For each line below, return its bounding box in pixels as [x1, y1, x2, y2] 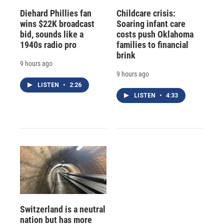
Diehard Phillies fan [20, 7, 91, 18]
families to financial [116, 39, 188, 50]
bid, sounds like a [20, 28, 83, 39]
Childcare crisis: [116, 7, 175, 18]
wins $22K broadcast [20, 18, 94, 29]
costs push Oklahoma [116, 28, 193, 39]
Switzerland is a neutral [20, 203, 105, 214]
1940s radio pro [20, 39, 76, 50]
